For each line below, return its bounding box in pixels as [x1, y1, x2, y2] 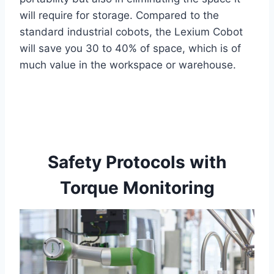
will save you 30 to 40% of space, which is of [20, 42, 241, 55]
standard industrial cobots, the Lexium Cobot [20, 26, 243, 39]
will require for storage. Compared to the [20, 9, 219, 22]
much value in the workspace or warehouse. [20, 59, 236, 72]
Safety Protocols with [48, 152, 226, 173]
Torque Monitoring [59, 177, 215, 199]
